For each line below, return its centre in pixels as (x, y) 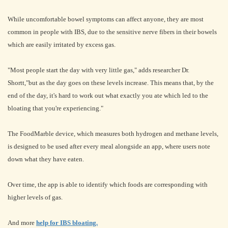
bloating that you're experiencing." (55, 108)
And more (22, 223)
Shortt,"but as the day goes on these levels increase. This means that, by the (111, 83)
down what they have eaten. (46, 159)
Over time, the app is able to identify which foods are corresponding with (108, 184)
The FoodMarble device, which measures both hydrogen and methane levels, (113, 134)
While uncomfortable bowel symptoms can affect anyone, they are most (106, 19)
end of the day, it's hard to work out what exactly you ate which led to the (108, 95)
